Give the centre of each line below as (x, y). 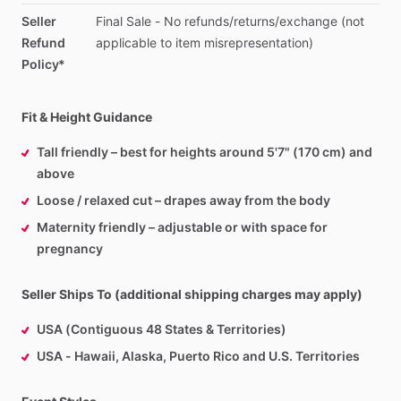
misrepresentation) (258, 43)
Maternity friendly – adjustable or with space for (182, 227)
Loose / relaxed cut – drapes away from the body (183, 200)
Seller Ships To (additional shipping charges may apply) (192, 294)
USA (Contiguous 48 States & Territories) (162, 329)
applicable (126, 43)
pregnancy (70, 248)
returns (254, 21)
